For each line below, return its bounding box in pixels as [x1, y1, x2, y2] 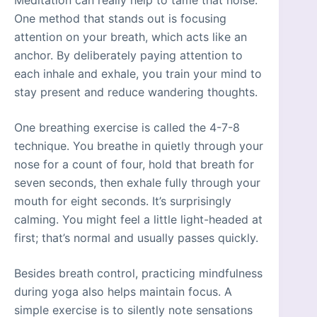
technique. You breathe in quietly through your [14, 139, 263, 154]
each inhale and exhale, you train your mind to [14, 67, 262, 81]
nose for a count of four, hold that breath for [14, 157, 254, 172]
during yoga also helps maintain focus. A [14, 284, 232, 299]
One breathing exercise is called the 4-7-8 [14, 120, 240, 135]
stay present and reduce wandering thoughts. [14, 85, 258, 100]
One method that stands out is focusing [14, 11, 226, 26]
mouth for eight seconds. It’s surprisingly [14, 194, 231, 209]
